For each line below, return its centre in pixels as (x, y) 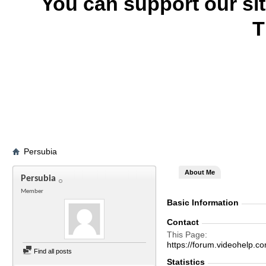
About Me (200, 172)
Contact (183, 222)
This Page (186, 235)
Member (32, 191)
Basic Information (203, 202)
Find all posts (52, 251)
